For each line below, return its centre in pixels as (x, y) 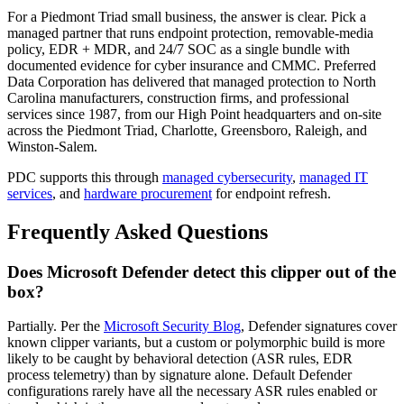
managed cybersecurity (227, 177)
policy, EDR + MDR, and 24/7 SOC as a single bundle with (179, 49)
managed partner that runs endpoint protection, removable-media (190, 32)
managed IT (334, 177)
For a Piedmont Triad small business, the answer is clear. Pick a (187, 16)
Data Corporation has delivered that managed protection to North (192, 81)
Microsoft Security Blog (172, 326)
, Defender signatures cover (319, 326)
